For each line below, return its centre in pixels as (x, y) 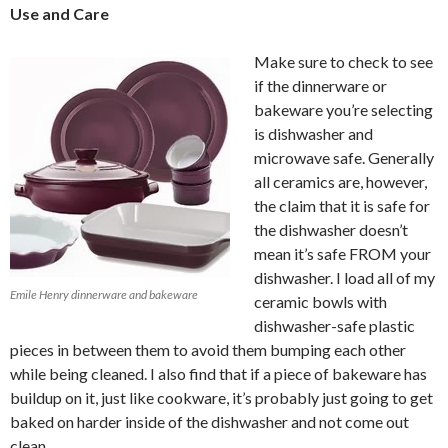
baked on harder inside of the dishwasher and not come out (209, 421)
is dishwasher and (313, 133)
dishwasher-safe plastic (334, 325)
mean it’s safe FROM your (342, 253)
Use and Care (59, 13)
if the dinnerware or (320, 85)
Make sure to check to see (343, 61)
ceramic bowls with (320, 301)
